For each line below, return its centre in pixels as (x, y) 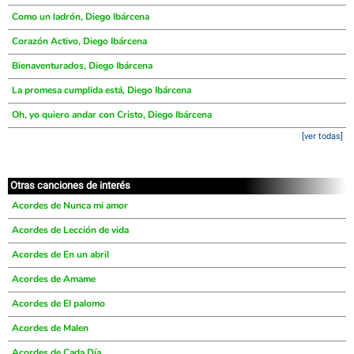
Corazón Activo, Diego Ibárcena (79, 41)
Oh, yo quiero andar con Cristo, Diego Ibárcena (112, 115)
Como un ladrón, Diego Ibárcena (81, 17)
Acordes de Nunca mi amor (70, 205)
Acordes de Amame (54, 279)
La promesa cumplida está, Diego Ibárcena (102, 90)
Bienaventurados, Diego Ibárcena (82, 66)
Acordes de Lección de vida (70, 230)
